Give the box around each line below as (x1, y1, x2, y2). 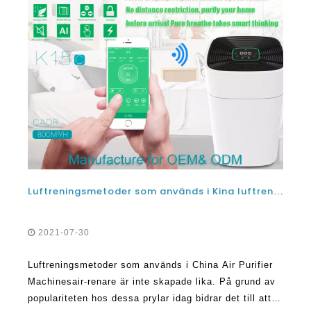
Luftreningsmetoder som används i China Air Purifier (28, 260, 273, 271)
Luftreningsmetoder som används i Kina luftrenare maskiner (274, 186, 283, 197)
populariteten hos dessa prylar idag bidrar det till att (28, 293, 271, 304)
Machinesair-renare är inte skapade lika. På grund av (28, 276, 276, 287)
